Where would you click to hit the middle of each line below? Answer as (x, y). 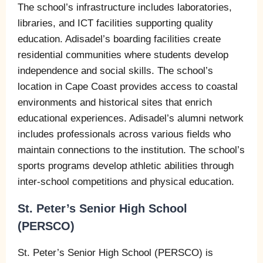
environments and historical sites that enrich (115, 102)
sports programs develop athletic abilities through (126, 166)
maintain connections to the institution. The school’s (131, 150)
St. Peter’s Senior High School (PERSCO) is (115, 252)
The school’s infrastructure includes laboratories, (125, 7)
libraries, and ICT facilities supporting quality (115, 23)
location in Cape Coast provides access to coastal (128, 86)
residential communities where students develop (123, 55)
